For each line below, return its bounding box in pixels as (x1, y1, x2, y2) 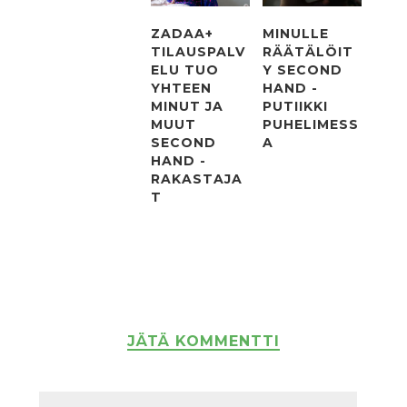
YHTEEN (151, 80, 213, 97)
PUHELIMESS (263, 116, 360, 134)
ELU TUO (151, 62, 220, 79)
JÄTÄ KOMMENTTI (127, 333, 280, 351)
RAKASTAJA (151, 171, 243, 188)
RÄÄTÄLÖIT (263, 44, 354, 61)
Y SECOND (263, 62, 343, 79)
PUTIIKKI (263, 98, 329, 115)
